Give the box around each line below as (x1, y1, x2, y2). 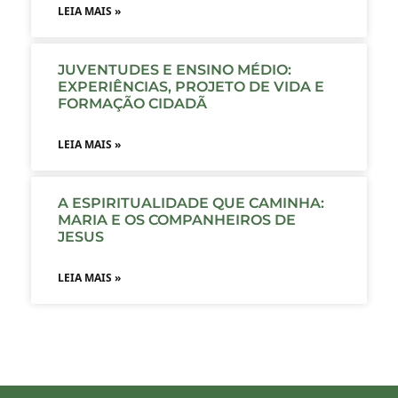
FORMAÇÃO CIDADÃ (58, 94, 211, 112)
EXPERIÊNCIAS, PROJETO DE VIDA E (58, 77, 324, 95)
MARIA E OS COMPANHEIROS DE (58, 211, 296, 228)
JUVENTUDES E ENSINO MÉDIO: (58, 60, 291, 78)
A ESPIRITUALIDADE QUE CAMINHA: (58, 194, 324, 211)
